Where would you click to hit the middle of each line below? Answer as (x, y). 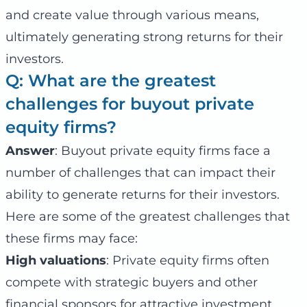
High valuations (56, 260)
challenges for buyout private (130, 103)
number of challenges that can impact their (140, 172)
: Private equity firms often (188, 260)
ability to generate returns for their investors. (143, 194)
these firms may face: (72, 238)
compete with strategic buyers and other (132, 282)
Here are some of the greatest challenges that (148, 216)
